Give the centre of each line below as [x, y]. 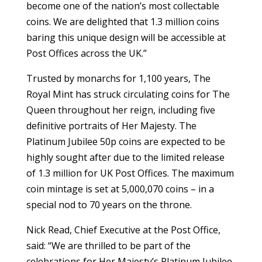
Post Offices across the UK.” [86, 53]
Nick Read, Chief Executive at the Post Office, [123, 230]
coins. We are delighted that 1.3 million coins [123, 21]
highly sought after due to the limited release [125, 157]
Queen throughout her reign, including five [120, 110]
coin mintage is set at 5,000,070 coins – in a [120, 189]
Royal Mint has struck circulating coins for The [128, 94]
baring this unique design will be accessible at [126, 37]
